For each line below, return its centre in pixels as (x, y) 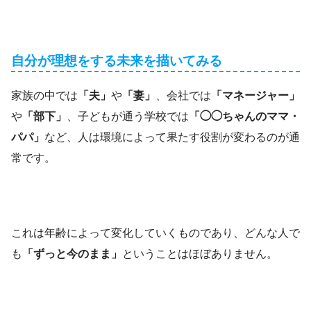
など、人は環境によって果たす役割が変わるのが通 (172, 137)
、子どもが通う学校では (128, 117)
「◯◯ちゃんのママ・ (244, 117)
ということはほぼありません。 (200, 254)
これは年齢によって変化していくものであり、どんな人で (155, 233)
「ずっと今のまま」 (72, 254)
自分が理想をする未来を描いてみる (117, 61)
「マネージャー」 (255, 96)
